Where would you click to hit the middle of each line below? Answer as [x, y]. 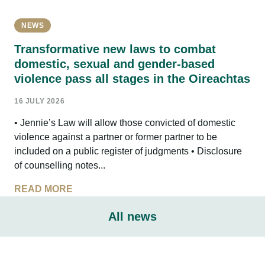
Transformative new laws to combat [115, 49]
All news [132, 217]
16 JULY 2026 [40, 101]
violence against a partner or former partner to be [116, 137]
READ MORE [43, 189]
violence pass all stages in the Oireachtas [132, 79]
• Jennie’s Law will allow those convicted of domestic [125, 123]
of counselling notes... [60, 166]
